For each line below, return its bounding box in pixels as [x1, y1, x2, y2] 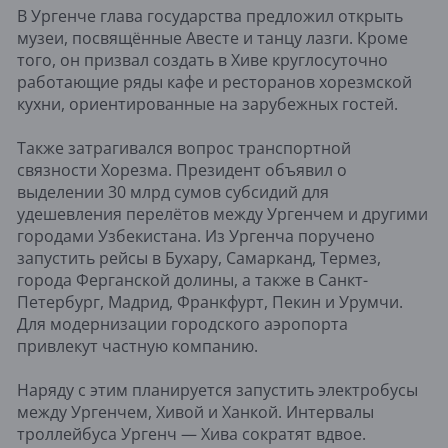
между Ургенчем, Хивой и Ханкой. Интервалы [17, 400, 374, 423]
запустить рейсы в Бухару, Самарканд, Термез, [17, 246, 381, 269]
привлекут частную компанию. [17, 334, 258, 357]
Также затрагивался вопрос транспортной [17, 136, 351, 159]
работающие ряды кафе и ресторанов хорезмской [17, 70, 412, 93]
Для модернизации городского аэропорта [17, 312, 348, 335]
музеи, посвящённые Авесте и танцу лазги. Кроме [17, 26, 408, 49]
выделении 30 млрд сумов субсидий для [17, 180, 329, 203]
